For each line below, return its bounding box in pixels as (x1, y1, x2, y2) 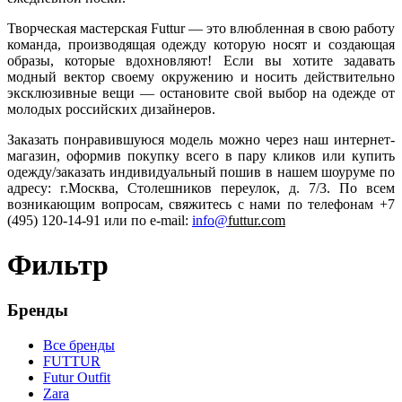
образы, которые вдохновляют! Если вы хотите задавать (7, 53, 395, 69)
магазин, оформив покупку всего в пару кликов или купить (7, 148, 395, 164)
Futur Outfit (43, 369, 110, 385)
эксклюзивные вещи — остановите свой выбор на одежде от (7, 85, 395, 101)
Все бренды (43, 336, 115, 353)
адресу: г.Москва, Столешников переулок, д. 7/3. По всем (7, 180, 395, 197)
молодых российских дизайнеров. (7, 101, 215, 118)
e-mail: (150, 213, 192, 229)
